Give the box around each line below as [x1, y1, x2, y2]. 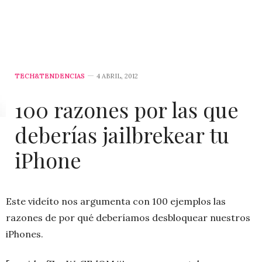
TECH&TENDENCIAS [15, 71, 85, 80]
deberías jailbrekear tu [15, 120, 229, 149]
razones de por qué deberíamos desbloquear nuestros [6, 211, 250, 223]
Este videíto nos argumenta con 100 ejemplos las [6, 195, 226, 207]
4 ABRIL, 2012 [96, 71, 138, 80]
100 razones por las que [15, 95, 239, 123]
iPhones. [6, 227, 43, 240]
